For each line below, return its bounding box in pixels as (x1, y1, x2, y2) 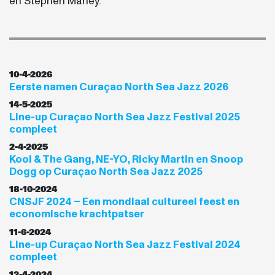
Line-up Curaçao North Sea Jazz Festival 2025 (9, 109, 240, 124)
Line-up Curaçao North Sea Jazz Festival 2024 (9, 237, 241, 252)
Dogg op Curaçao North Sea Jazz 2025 (9, 165, 203, 179)
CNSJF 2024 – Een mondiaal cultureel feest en (9, 195, 239, 209)
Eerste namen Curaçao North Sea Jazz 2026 (9, 79, 228, 94)
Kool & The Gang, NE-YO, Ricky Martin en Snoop (9, 152, 243, 167)
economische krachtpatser (9, 207, 144, 222)
